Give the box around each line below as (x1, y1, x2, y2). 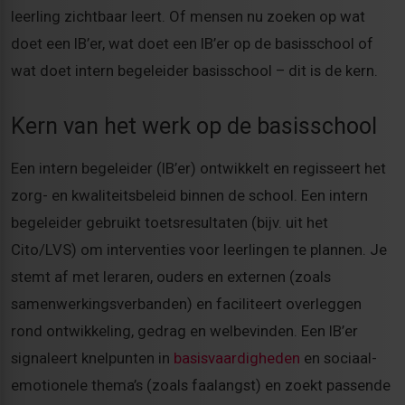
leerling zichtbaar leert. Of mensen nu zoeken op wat (11, 7, 365, 26)
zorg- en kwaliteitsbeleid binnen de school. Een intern (11, 186, 368, 205)
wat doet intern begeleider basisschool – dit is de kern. (11, 61, 378, 80)
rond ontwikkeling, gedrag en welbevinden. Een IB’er (11, 322, 358, 341)
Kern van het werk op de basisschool (11, 113, 377, 140)
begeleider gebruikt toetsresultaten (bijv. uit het (11, 213, 328, 232)
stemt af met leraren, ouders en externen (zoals (11, 268, 331, 287)
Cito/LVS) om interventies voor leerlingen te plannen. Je (11, 240, 387, 259)
